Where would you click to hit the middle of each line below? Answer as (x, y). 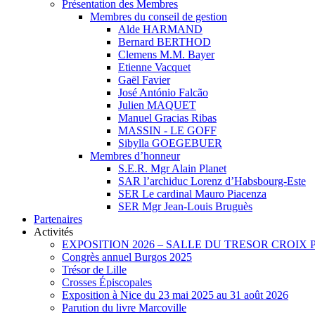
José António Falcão (163, 92)
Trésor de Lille (94, 269)
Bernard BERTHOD (165, 41)
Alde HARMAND (160, 29)
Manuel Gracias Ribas (167, 117)
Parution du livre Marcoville (124, 307)
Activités (53, 231)
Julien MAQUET (157, 105)
